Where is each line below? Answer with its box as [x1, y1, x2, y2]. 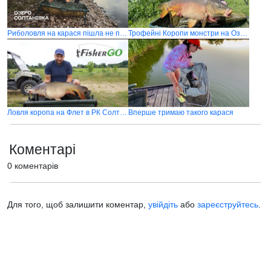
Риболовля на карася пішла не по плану [120, 29, 127, 38]
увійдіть [148, 200, 178, 209]
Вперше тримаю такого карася [128, 108, 233, 117]
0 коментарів [7, 161, 58, 171]
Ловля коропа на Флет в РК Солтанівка [120, 108, 127, 117]
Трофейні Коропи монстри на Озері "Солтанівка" [240, 29, 247, 38]
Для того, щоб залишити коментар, [7, 200, 148, 209]
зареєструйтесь [197, 200, 258, 209]
